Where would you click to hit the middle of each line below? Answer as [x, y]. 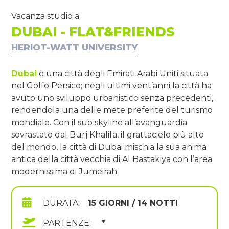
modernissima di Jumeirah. [65, 172]
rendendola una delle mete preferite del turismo [112, 110]
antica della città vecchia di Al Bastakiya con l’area [112, 159]
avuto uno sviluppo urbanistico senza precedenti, [112, 98]
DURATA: [61, 203]
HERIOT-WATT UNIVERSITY [74, 47]
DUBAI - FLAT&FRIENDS [93, 32]
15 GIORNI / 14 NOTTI [133, 203]
